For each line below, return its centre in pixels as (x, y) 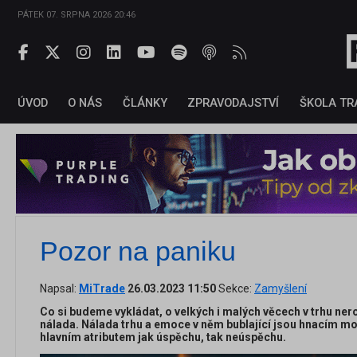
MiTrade (102, 289)
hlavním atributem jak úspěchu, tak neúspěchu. (163, 337)
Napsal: (59, 289)
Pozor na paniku (138, 251)
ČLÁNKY (145, 103)
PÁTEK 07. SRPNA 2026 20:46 (76, 15)
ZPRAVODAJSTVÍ (233, 103)
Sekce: (235, 289)
